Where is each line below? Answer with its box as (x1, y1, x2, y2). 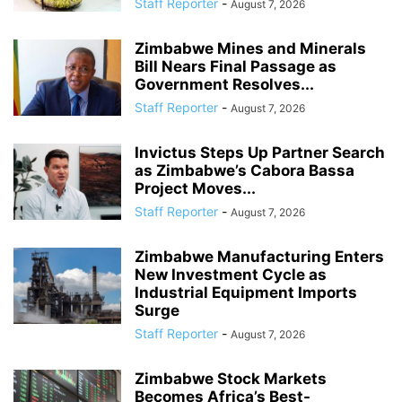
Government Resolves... (135, 74, 314, 93)
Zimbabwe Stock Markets (135, 369, 327, 388)
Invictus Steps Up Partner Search (135, 143, 385, 162)
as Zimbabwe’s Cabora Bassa (135, 161, 354, 179)
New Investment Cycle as (135, 265, 327, 284)
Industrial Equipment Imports (135, 283, 357, 301)
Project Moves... (135, 179, 256, 197)
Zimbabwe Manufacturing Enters (135, 247, 384, 266)
